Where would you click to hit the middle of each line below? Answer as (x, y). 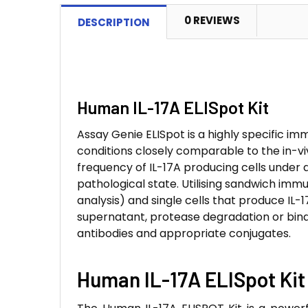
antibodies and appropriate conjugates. (184, 233)
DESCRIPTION (114, 22)
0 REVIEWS (212, 20)
